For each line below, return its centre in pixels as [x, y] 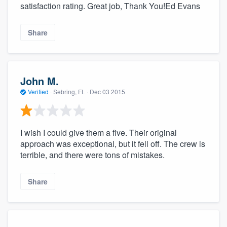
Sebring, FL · [71, 92]
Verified [38, 92]
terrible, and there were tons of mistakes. [92, 155]
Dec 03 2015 [107, 92]
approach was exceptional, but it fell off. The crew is [113, 143]
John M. [40, 81]
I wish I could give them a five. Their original [99, 132]
